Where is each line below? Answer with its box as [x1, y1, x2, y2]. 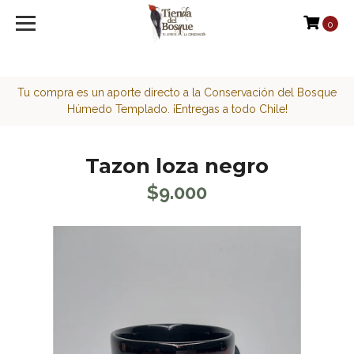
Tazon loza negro [85, 153, 269, 179]
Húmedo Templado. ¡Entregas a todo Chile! [66, 103, 288, 115]
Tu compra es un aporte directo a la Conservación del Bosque [17, 86, 337, 99]
